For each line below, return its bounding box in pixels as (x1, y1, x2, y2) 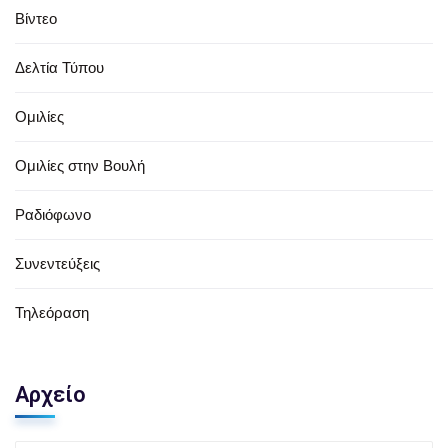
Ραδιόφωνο (15, 203, 91, 225)
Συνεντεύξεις (15, 252, 100, 274)
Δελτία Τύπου (15, 56, 104, 78)
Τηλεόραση (15, 301, 89, 323)
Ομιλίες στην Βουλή (15, 154, 145, 176)
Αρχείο (15, 381, 86, 407)
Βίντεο (15, 7, 57, 29)
